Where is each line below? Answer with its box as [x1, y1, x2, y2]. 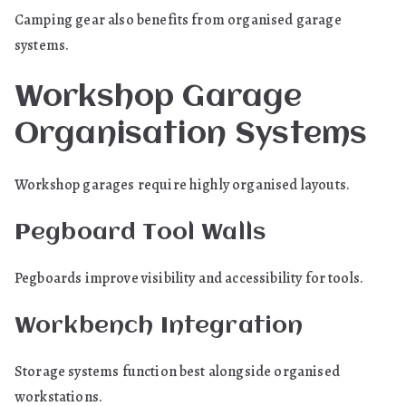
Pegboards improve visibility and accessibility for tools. [14, 268, 364, 288]
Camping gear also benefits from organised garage [14, 10, 342, 30]
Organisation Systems [14, 120, 368, 150]
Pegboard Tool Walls [14, 221, 266, 245]
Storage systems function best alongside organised [14, 362, 340, 382]
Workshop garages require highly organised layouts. [14, 175, 350, 195]
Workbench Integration [14, 314, 304, 338]
